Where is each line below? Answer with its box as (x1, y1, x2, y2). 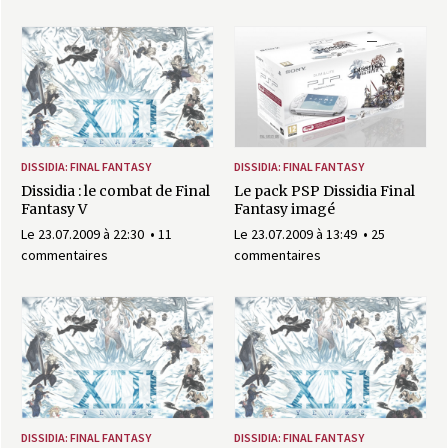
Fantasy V (21, 200, 87, 219)
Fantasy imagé (234, 200, 335, 219)
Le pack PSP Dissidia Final (234, 182, 415, 201)
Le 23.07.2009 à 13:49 (234, 225, 360, 244)
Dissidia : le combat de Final (21, 182, 210, 201)
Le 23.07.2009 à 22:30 (21, 225, 147, 244)
